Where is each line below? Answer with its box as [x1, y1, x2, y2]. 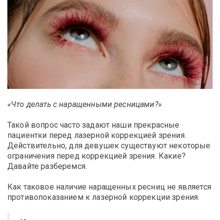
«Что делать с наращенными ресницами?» [7, 99, 162, 109]
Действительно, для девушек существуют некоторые [7, 140, 211, 150]
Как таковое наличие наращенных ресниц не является [7, 182, 211, 192]
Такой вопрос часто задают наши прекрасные [7, 120, 180, 130]
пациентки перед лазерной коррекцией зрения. [7, 130, 186, 140]
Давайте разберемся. [7, 161, 87, 171]
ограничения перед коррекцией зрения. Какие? [7, 151, 186, 161]
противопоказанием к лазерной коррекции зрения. [7, 192, 200, 202]
